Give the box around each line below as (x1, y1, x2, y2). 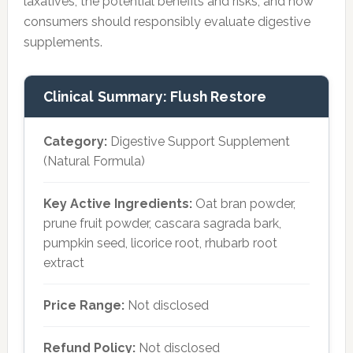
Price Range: (43, 298, 124, 313)
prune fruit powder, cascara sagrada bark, (43, 216, 281, 231)
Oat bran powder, (191, 196, 295, 211)
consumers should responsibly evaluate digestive (23, 14, 310, 29)
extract (43, 255, 84, 270)
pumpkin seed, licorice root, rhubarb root (43, 236, 277, 251)
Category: (43, 134, 107, 149)
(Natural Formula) (43, 154, 145, 169)
